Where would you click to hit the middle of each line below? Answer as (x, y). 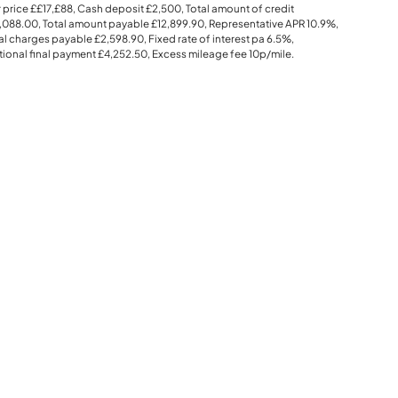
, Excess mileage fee (198, 53)
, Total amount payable (94, 23)
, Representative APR (255, 23)
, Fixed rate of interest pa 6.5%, (219, 38)
